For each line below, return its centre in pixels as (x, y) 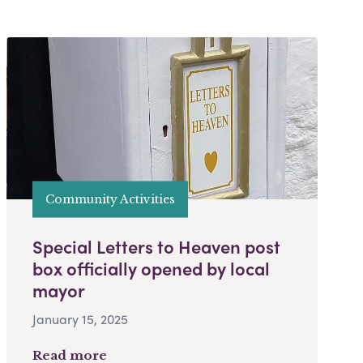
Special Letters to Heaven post (156, 247)
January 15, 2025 (80, 319)
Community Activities (110, 199)
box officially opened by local (151, 269)
